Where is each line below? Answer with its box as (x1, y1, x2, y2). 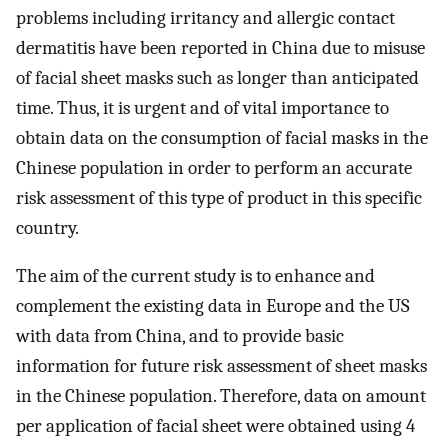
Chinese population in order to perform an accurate (16, 156, 412, 179)
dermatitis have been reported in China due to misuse (16, 36, 425, 59)
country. (16, 216, 79, 239)
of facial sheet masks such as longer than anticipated (16, 66, 419, 89)
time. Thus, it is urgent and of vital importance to (16, 96, 389, 119)
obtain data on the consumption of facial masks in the (16, 126, 428, 149)
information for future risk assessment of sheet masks (16, 355, 427, 378)
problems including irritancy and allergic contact (16, 6, 395, 29)
